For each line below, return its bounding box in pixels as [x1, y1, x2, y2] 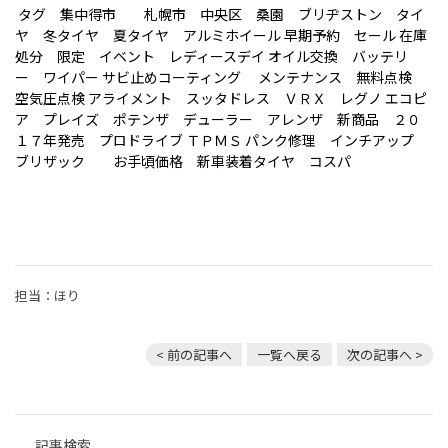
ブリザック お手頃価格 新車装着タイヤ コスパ [15, 150, 351, 171]
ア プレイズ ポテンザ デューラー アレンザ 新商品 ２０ [15, 108, 421, 129]
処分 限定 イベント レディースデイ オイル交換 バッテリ [15, 45, 408, 66]
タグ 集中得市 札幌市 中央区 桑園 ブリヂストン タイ [18, 3, 424, 24]
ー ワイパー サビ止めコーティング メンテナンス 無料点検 [15, 66, 426, 87]
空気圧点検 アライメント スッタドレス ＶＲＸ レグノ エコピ [15, 87, 427, 108]
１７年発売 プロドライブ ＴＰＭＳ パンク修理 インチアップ [15, 129, 428, 150]
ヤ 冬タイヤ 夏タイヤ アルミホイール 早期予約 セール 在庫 [15, 24, 427, 45]
